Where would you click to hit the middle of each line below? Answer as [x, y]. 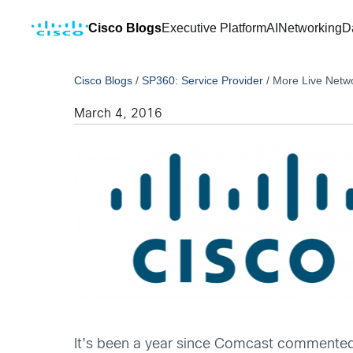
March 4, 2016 [119, 114]
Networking [310, 28]
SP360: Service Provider [203, 80]
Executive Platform [214, 28]
